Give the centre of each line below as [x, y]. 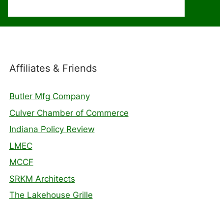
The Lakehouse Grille [51, 195]
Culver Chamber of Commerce [69, 113]
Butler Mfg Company [49, 96]
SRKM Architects [42, 179]
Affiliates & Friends [53, 68]
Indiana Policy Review [52, 129]
